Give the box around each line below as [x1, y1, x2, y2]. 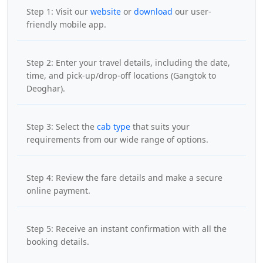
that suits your [130, 120, 190, 132]
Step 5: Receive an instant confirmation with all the [26, 222, 227, 234]
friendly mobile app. [26, 18, 106, 30]
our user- [173, 5, 211, 17]
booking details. [26, 235, 89, 247]
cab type [97, 120, 130, 132]
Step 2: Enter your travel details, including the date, [26, 56, 230, 68]
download [134, 5, 173, 17]
